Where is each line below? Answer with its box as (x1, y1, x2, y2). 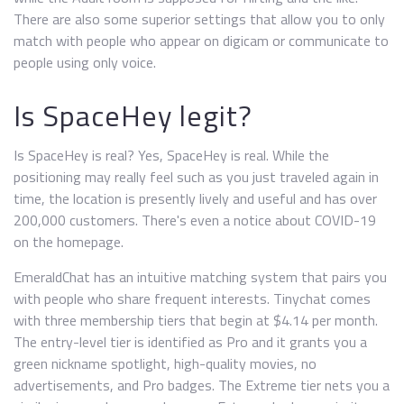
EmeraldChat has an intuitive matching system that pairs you (14, 266, 387, 288)
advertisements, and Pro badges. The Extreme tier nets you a (14, 374, 390, 396)
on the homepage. (14, 231, 124, 252)
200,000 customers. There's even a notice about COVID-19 (14, 209, 376, 231)
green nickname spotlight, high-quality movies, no (14, 353, 317, 374)
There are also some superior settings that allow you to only (14, 8, 385, 30)
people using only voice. (14, 51, 156, 73)
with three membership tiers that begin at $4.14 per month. (14, 309, 378, 331)
